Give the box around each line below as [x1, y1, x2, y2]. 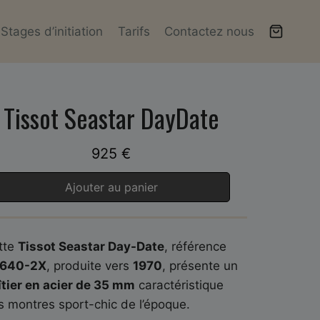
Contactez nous [164, 24, 255, 39]
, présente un [161, 258, 238, 273]
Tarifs [117, 24, 150, 39]
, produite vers [46, 258, 133, 273]
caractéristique [134, 277, 224, 292]
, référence [164, 239, 226, 254]
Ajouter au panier [64, 180, 158, 195]
